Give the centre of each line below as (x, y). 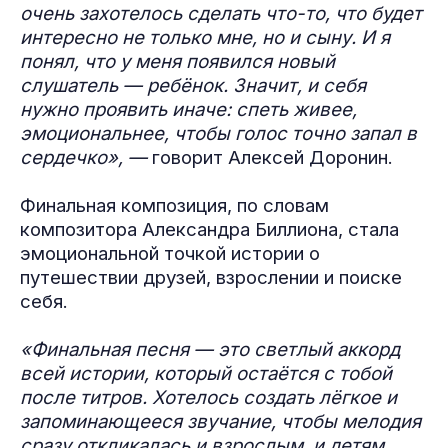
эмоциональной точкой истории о (170, 253)
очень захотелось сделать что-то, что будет (221, 13)
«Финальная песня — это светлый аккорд (210, 349)
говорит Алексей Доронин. (275, 157)
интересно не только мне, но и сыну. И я (205, 37)
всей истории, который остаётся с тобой (206, 373)
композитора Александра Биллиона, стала (209, 229)
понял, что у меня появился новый (177, 61)
